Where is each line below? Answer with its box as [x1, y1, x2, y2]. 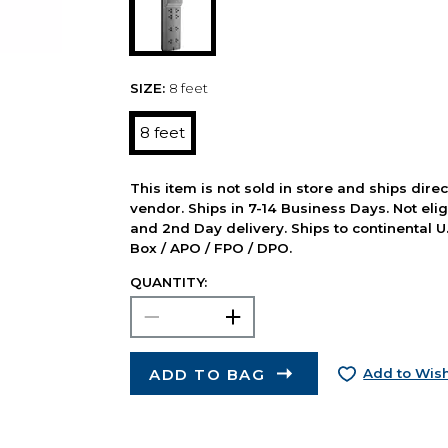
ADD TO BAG [149, 364, 266, 384]
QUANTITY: [129, 273, 207, 290]
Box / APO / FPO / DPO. [129, 239, 292, 256]
